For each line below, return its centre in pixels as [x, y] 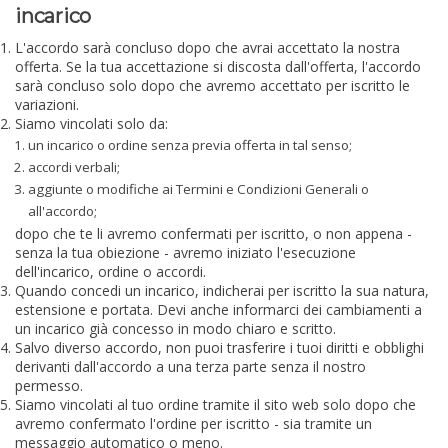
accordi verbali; [74, 167]
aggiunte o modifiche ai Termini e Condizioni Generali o [199, 189]
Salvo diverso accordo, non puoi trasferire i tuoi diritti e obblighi [219, 347]
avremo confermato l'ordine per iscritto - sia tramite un [193, 423]
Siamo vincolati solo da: [91, 123]
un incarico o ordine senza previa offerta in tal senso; [190, 145]
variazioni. [47, 104]
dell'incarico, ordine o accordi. [110, 271]
